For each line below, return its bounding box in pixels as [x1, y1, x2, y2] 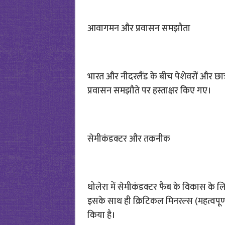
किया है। [87, 208, 115, 223]
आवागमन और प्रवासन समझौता [87, 21, 190, 36]
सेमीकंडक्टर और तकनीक [87, 132, 170, 147]
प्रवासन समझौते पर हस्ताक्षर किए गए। [87, 83, 211, 98]
